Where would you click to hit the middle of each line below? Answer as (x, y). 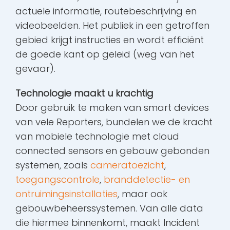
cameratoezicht (127, 165)
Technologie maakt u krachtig (84, 93)
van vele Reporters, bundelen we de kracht (114, 122)
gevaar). (35, 69)
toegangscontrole (57, 180)
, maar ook (142, 194)
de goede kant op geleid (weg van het (105, 54)
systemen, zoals (53, 165)
